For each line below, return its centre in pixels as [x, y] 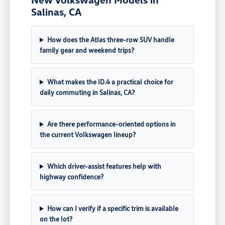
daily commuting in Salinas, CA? [87, 92]
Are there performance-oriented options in [111, 124]
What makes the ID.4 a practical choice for [110, 82]
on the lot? [56, 219]
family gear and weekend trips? [87, 50]
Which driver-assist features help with [104, 166]
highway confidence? [72, 177]
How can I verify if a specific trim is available [113, 208]
